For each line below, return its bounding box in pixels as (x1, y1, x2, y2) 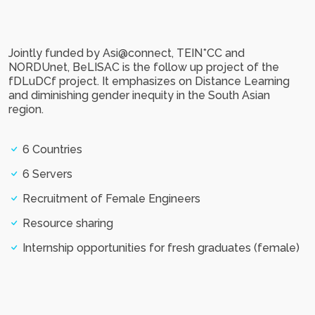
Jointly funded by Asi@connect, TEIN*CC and (8, 46, 245, 60)
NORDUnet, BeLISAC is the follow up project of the (8, 60, 279, 75)
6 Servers (20, 167, 72, 181)
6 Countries (20, 143, 82, 157)
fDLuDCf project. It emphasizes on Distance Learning (8, 75, 290, 89)
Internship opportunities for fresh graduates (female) (20, 241, 300, 255)
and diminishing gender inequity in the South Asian (8, 89, 270, 103)
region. (8, 103, 44, 117)
